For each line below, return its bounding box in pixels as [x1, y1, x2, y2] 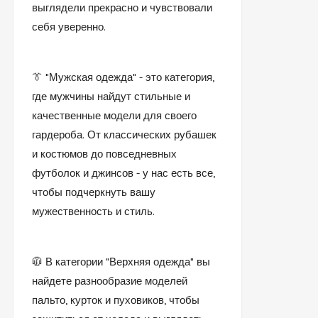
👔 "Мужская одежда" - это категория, [32, 70, 214, 84]
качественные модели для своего [32, 109, 197, 122]
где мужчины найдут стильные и [32, 89, 190, 103]
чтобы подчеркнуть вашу [32, 185, 155, 199]
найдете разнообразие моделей [32, 274, 187, 287]
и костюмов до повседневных [32, 147, 177, 160]
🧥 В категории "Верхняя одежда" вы [32, 255, 210, 268]
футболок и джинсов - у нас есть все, [32, 166, 215, 180]
